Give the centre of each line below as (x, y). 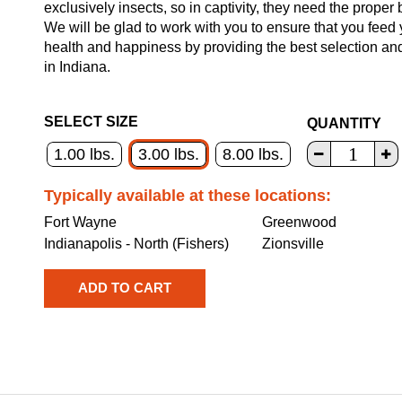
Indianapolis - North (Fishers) (136, 243)
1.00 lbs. (84, 154)
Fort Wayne (80, 222)
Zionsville (293, 243)
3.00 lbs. (169, 154)
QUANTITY (344, 124)
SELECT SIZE (91, 121)
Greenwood (300, 222)
